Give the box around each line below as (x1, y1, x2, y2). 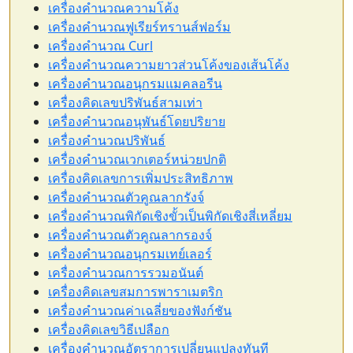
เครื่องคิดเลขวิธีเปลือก (48, 321, 169, 338)
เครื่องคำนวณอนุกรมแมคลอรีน (48, 75, 222, 92)
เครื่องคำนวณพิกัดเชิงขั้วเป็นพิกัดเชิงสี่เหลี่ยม (48, 207, 292, 225)
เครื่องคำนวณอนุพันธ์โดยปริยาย (48, 113, 225, 130)
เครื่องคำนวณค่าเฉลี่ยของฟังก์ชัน (48, 302, 232, 319)
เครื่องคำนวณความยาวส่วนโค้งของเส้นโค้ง (48, 56, 289, 73)
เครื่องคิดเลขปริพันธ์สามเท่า (48, 94, 203, 111)
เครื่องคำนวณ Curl (48, 37, 153, 54)
